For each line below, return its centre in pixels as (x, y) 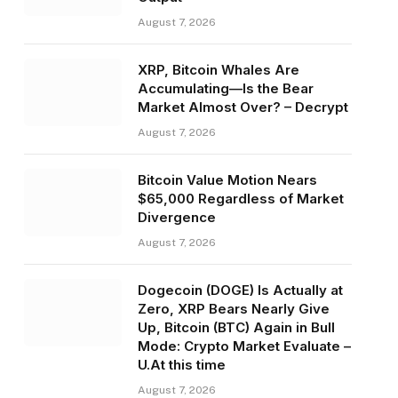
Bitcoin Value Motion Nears (227, 180)
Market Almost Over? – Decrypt (243, 107)
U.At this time (181, 365)
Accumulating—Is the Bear (225, 89)
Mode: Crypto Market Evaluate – (244, 346)
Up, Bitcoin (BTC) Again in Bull (236, 328)
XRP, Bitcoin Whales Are (218, 70)
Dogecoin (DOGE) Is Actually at (240, 291)
